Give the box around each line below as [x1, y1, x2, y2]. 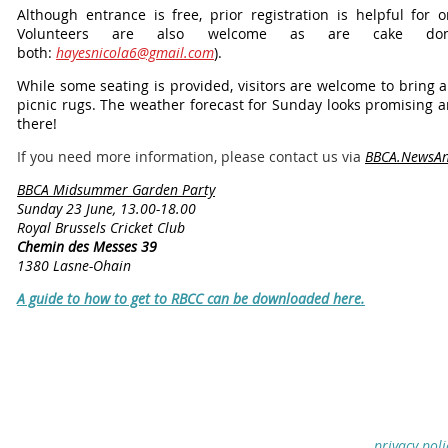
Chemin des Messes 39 [17, 237, 157, 256]
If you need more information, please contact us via [17, 147, 365, 166]
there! [17, 114, 57, 133]
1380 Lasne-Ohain [17, 256, 131, 275]
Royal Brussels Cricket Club [17, 218, 185, 237]
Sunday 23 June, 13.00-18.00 [17, 199, 196, 218]
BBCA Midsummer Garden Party [17, 180, 215, 199]
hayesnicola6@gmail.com [56, 43, 214, 62]
